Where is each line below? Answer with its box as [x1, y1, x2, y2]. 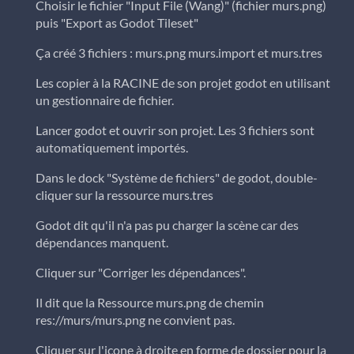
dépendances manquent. [36, 235, 168, 250]
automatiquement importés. [36, 140, 188, 156]
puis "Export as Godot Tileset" [36, 15, 198, 31]
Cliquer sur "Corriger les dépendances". [36, 265, 246, 281]
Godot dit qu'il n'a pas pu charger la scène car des [36, 217, 299, 233]
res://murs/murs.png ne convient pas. [36, 312, 235, 328]
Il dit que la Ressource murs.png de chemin [36, 295, 264, 311]
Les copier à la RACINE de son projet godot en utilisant [36, 75, 330, 91]
